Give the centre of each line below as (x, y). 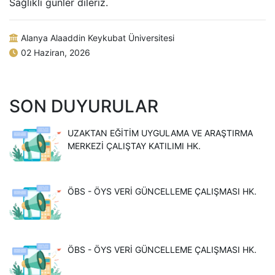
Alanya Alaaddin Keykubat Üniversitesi (98, 38)
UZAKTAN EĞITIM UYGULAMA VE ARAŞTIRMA (160, 133)
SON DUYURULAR (84, 106)
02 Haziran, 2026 (56, 52)
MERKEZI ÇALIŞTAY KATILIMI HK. (134, 146)
